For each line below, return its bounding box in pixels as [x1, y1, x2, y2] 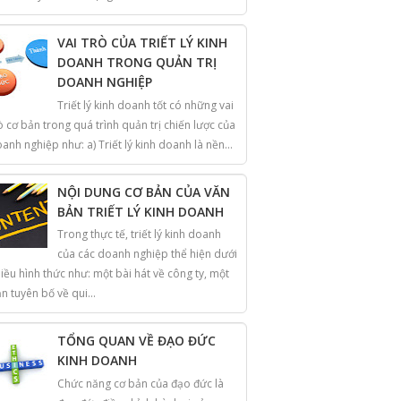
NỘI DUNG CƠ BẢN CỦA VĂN [57, 183, 230, 200]
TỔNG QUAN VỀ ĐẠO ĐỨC [57, 332, 216, 350]
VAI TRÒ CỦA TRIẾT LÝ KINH [57, 34, 227, 52]
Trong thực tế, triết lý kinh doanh [57, 226, 221, 243]
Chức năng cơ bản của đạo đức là [57, 375, 224, 391]
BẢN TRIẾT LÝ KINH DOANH [57, 202, 224, 220]
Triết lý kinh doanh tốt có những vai [57, 97, 234, 113]
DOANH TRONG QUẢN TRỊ [57, 54, 217, 72]
